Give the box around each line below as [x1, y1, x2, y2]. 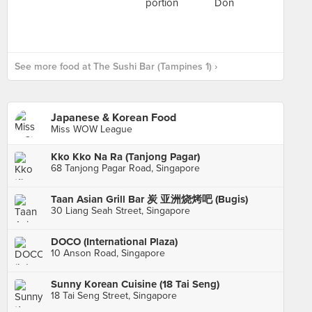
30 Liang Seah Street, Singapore [51, 205, 190, 217]
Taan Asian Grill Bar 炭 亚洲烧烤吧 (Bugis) [51, 193, 248, 205]
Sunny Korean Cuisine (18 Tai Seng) [51, 278, 219, 290]
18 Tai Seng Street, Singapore [51, 290, 177, 302]
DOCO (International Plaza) [51, 235, 178, 248]
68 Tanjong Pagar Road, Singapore [51, 162, 200, 174]
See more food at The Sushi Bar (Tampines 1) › [15, 61, 217, 72]
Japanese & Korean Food [51, 111, 176, 125]
